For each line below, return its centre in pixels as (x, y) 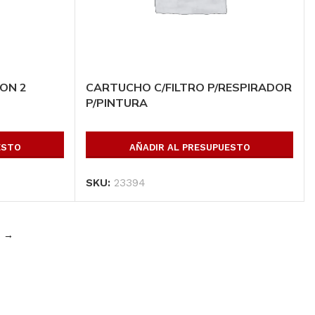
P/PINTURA (117, 102)
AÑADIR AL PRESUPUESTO (189, 147)
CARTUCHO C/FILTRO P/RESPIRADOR (189, 87)
